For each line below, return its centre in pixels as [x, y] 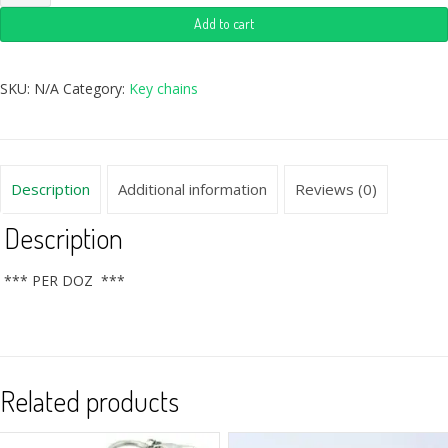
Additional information [192, 189]
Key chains [163, 88]
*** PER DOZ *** [65, 280]
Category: [96, 88]
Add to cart [224, 23]
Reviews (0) [336, 189]
